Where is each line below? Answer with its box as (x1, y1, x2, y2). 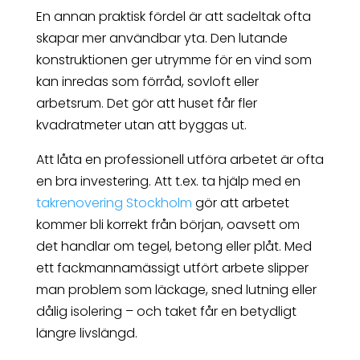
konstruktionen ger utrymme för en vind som (35, 51, 312, 70)
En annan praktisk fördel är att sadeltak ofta (35, 7, 311, 27)
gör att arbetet (191, 194, 289, 213)
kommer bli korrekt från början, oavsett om (35, 215, 300, 235)
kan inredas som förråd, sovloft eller (35, 72, 259, 92)
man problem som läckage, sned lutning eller (35, 280, 317, 300)
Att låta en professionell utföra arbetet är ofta (35, 150, 324, 170)
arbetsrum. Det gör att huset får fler (35, 94, 257, 113)
